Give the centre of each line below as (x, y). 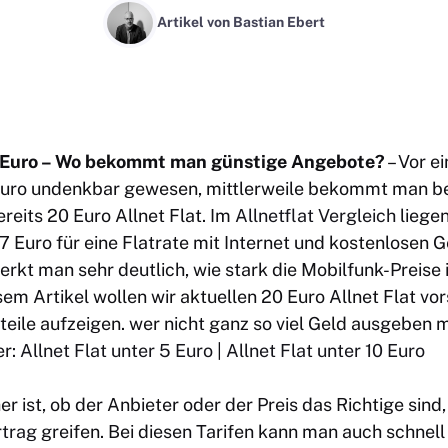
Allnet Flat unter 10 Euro (325, 350)
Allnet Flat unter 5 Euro (116, 350)
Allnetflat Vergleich (315, 215)
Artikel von (195, 22)
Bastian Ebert (279, 22)
